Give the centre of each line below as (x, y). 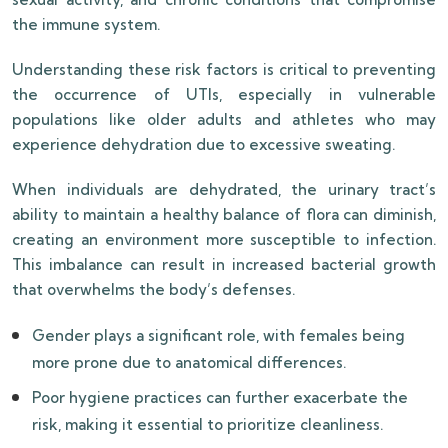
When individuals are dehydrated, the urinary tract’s (224, 190)
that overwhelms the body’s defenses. (153, 290)
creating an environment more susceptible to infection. (224, 240)
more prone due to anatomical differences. (189, 363)
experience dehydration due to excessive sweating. (203, 145)
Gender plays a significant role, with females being (218, 336)
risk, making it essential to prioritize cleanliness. (207, 425)
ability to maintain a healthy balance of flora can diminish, (224, 215)
